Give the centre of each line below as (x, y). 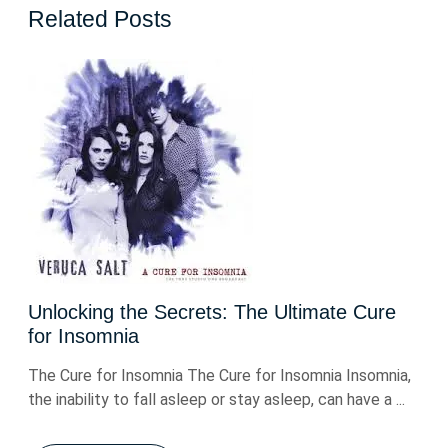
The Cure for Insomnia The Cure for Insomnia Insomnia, (219, 375)
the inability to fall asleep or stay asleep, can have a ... (216, 399)
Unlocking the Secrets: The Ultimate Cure (212, 312)
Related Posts (100, 19)
